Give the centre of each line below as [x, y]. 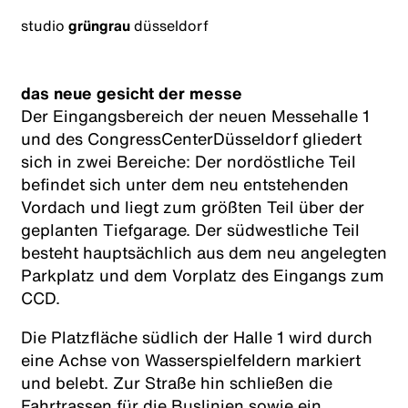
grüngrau [99, 26]
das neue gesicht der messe [131, 92]
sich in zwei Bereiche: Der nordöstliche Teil [188, 161]
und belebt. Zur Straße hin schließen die [176, 382]
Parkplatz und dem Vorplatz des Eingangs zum [202, 275]
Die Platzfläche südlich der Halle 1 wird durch [196, 337]
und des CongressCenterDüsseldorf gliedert [191, 138]
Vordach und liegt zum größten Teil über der [192, 206]
